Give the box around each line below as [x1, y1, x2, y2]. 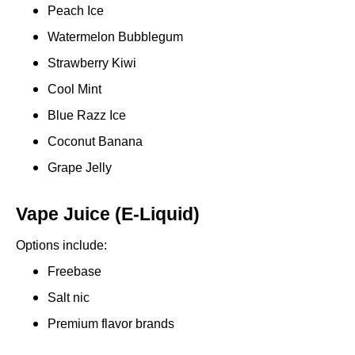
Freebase [48, 265, 101, 279]
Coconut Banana [48, 135, 143, 149]
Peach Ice [48, 4, 104, 18]
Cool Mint [48, 82, 101, 97]
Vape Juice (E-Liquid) [16, 204, 200, 225]
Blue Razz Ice [48, 109, 126, 123]
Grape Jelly [48, 161, 112, 175]
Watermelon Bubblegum [48, 30, 183, 44]
